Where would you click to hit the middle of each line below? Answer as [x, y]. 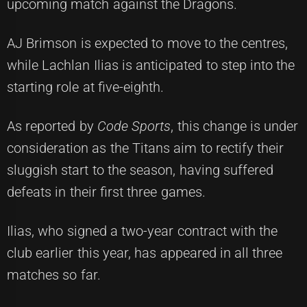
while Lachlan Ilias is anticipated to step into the [151, 65]
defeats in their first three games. [106, 192]
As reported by [52, 126]
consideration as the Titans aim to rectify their [146, 148]
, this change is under [235, 126]
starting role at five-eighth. [85, 87]
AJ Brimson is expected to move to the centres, [148, 44]
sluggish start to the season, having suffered [140, 170]
